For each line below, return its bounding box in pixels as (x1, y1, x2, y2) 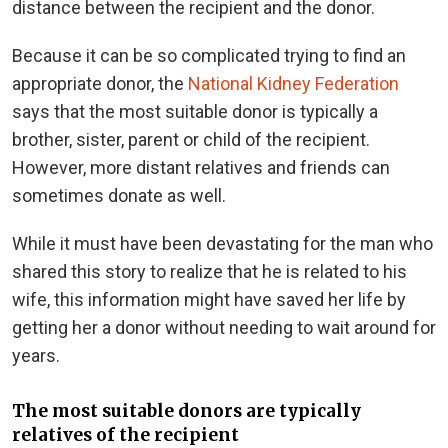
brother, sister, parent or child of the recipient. (12, 129, 370, 151)
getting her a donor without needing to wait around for (12, 317, 436, 339)
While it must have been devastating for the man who (12, 233, 433, 255)
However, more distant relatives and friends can (12, 157, 390, 179)
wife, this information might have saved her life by (12, 289, 406, 311)
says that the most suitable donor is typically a (12, 101, 378, 123)
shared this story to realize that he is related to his (12, 261, 407, 283)
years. (12, 345, 60, 367)
